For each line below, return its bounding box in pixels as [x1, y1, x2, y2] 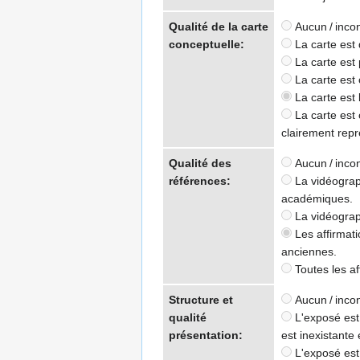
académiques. [281, 192, 353, 206]
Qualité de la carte [169, 20, 268, 34]
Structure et [169, 293, 233, 307]
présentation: [169, 329, 243, 342]
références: [169, 174, 231, 188]
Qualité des [169, 157, 231, 170]
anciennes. [281, 245, 337, 259]
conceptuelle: [169, 38, 244, 51]
